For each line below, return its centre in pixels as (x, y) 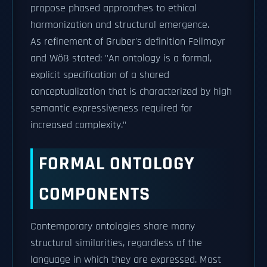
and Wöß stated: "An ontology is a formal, (121, 58)
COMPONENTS (94, 194)
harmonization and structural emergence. (120, 25)
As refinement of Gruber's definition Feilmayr (128, 42)
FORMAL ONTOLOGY (117, 164)
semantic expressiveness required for (111, 108)
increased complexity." (78, 125)
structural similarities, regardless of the (116, 243)
